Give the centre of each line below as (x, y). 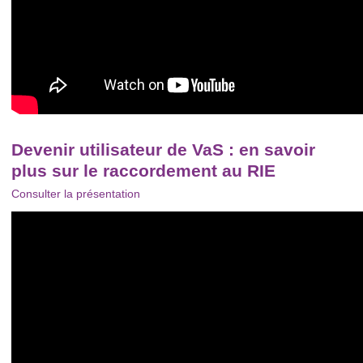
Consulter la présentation (76, 193)
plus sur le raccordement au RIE (143, 170)
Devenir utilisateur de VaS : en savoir (163, 149)
